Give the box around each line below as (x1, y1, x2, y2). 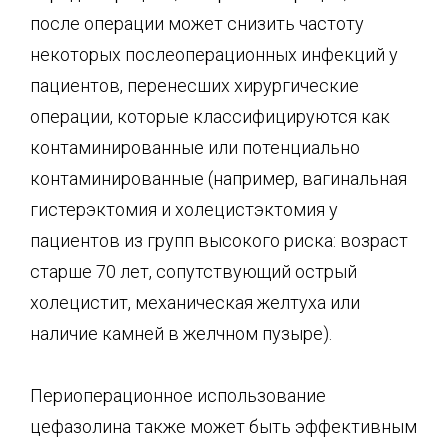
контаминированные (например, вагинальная (30, 167, 407, 189)
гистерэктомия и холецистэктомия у (30, 198, 338, 220)
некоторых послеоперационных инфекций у (30, 43, 398, 65)
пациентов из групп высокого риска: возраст (30, 229, 408, 251)
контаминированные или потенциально (30, 136, 360, 158)
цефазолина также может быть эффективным (30, 416, 417, 437)
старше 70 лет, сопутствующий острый (30, 260, 357, 282)
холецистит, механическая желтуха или (30, 291, 360, 313)
